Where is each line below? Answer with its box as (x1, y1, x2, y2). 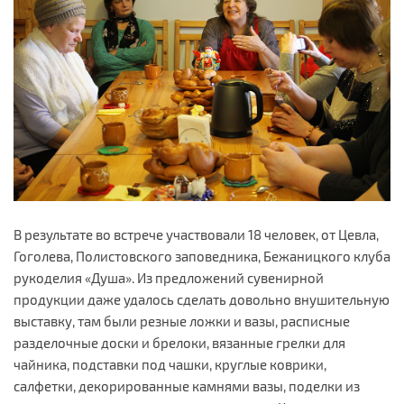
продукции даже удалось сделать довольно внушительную (14, 290, 390, 308)
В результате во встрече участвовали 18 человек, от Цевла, (14, 225, 379, 243)
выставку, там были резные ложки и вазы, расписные (14, 312, 350, 329)
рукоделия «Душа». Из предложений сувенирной (14, 269, 324, 286)
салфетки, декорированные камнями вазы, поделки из (14, 377, 360, 394)
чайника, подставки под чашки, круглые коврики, (14, 355, 326, 372)
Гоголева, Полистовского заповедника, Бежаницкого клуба (14, 247, 390, 264)
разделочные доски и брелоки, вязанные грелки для (14, 334, 345, 351)
